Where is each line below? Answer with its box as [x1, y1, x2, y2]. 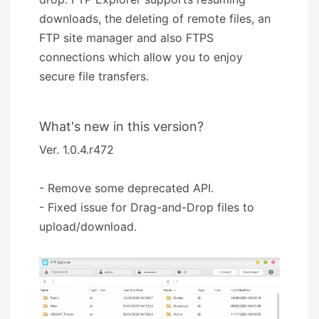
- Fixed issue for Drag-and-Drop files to [39, 199, 254, 214]
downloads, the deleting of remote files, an [39, 11, 271, 26]
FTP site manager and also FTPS [39, 30, 214, 45]
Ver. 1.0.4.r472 [39, 142, 114, 157]
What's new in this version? [39, 118, 204, 134]
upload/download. [39, 219, 137, 234]
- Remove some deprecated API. [39, 180, 214, 195]
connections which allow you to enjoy [39, 49, 243, 64]
